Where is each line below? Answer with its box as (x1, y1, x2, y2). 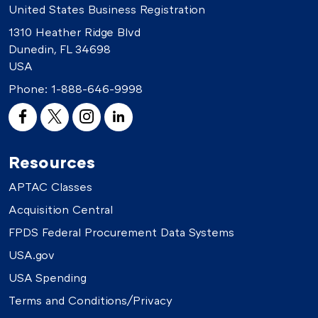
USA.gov (9, 247, 55, 262)
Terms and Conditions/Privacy (9, 292, 172, 307)
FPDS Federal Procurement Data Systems (9, 224, 234, 239)
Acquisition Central (9, 202, 113, 216)
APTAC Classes (9, 179, 92, 194)
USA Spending (9, 270, 87, 285)
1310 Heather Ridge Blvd (9, 24, 141, 39)
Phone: (9, 81, 51, 96)
